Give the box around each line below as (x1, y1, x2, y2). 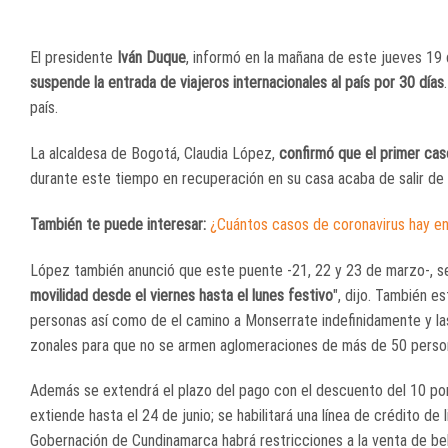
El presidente (30, 48, 117, 68)
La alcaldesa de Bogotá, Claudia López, (30, 144, 279, 164)
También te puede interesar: (30, 214, 206, 234)
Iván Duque (117, 48, 186, 68)
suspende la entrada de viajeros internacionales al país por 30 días (30, 73, 444, 93)
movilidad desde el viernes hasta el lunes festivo (30, 285, 333, 305)
